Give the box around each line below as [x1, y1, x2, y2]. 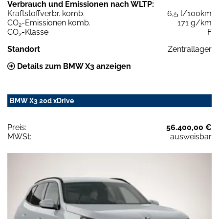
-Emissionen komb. [22, 18, 90, 27]
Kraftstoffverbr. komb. [7, 8, 85, 18]
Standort [7, 44, 40, 54]
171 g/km [177, 18, 212, 27]
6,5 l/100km [167, 8, 212, 18]
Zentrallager [168, 44, 212, 54]
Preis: [7, 122, 26, 132]
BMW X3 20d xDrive [10, 96, 74, 105]
